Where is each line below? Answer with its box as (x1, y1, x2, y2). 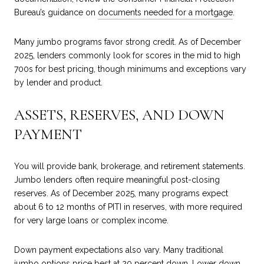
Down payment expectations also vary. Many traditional (14, 245, 223, 255)
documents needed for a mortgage (98, 8, 233, 18)
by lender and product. (14, 77, 103, 87)
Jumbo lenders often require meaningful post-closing (14, 175, 220, 185)
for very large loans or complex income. (14, 216, 169, 226)
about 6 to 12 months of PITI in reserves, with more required (14, 202, 242, 212)
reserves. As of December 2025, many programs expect (14, 189, 228, 199)
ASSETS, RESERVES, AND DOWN (14, 105, 225, 124)
